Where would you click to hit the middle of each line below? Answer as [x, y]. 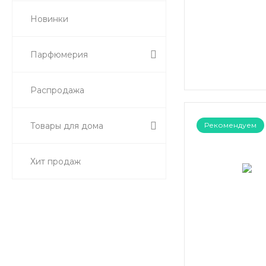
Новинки [49, 19]
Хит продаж [56, 161]
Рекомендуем [230, 125]
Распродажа [57, 90]
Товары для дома [67, 126]
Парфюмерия [59, 55]
